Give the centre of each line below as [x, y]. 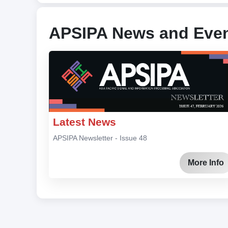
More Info [206, 162]
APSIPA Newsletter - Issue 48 [100, 138]
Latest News [84, 122]
